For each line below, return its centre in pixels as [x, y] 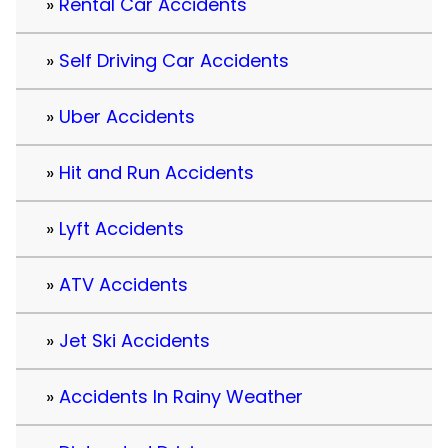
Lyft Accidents [121, 229]
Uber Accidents [127, 117]
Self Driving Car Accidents [174, 61]
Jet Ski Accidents [134, 341]
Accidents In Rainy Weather [181, 397]
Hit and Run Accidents [156, 173]
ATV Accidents [123, 285]
